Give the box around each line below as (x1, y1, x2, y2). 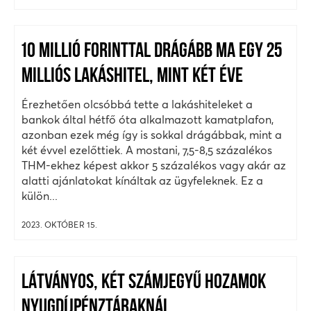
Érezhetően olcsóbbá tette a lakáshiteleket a (22, 97, 253, 112)
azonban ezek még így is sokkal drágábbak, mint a (22, 128, 282, 142)
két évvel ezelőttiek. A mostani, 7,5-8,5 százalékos (22, 143, 272, 158)
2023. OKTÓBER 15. (22, 219, 98, 230)
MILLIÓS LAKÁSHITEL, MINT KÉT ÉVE (22, 66, 243, 88)
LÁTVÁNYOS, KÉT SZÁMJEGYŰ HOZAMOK (22, 271, 266, 294)
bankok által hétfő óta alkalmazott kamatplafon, (22, 112, 274, 127)
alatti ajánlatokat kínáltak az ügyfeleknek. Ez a (22, 174, 263, 188)
